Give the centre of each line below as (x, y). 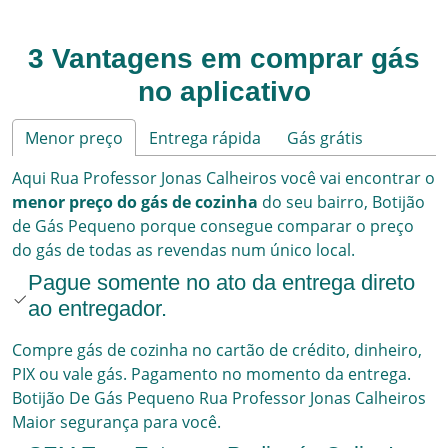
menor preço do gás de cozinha (135, 202)
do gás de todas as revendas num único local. (183, 250)
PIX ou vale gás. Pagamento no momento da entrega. (211, 374)
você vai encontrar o (356, 178)
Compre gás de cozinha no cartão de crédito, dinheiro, (217, 350)
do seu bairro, (315, 202)
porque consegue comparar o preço (275, 226)
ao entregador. (97, 309)
